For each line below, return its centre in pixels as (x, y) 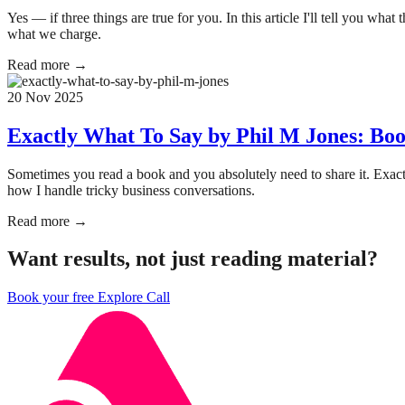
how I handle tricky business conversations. (131, 190)
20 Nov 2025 (45, 97)
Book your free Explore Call (89, 297)
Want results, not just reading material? (193, 259)
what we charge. (54, 33)
